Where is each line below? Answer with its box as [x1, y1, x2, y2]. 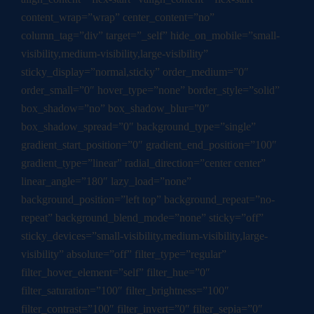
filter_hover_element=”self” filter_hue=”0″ [21, 266, 210, 279]
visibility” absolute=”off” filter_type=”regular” [21, 248, 226, 261]
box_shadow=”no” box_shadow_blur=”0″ [21, 102, 210, 115]
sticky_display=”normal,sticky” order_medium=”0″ [21, 66, 249, 78]
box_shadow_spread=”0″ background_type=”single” [21, 121, 256, 133]
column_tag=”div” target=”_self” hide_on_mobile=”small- [21, 29, 280, 42]
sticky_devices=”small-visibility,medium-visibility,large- [21, 230, 268, 243]
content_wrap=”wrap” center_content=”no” [21, 11, 214, 24]
